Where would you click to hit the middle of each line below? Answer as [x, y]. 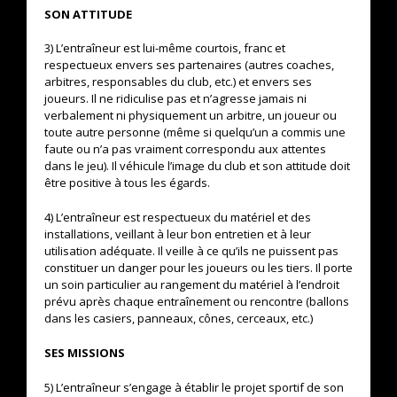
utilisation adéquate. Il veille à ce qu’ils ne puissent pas [191, 251]
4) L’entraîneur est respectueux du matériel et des [178, 217]
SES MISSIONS [85, 353]
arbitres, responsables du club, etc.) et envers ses [178, 82]
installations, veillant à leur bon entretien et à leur [178, 234]
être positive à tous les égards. [127, 183]
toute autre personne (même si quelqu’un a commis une [195, 132]
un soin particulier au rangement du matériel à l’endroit [192, 284]
